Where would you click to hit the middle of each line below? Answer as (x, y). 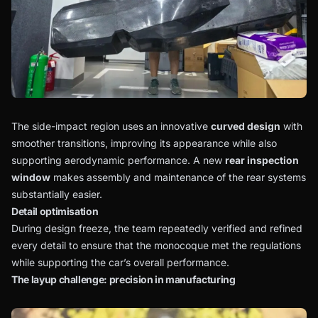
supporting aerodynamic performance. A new (118, 160)
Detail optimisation (55, 211)
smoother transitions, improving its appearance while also (144, 143)
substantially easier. (57, 194)
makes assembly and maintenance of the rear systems (178, 177)
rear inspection (262, 160)
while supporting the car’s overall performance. (120, 262)
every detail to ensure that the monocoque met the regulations (156, 245)
